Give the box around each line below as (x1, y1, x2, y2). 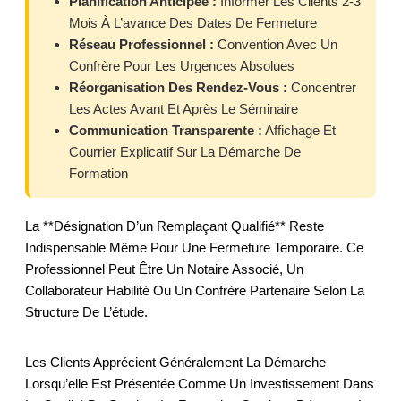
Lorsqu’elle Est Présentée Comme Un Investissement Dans (25, 376, 374, 392)
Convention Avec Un (214, 37, 337, 53)
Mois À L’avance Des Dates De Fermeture (69, 15, 317, 31)
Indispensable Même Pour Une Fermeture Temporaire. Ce (25, 240, 363, 256)
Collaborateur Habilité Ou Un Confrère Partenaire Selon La (25, 283, 364, 299)
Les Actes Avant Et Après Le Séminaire (69, 101, 298, 117)
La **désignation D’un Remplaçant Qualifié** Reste (25, 218, 324, 235)
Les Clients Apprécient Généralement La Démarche (25, 354, 326, 371)
